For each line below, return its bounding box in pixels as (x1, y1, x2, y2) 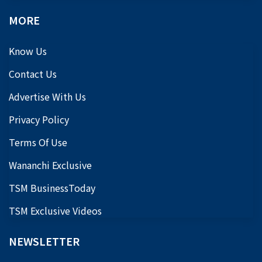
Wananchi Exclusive (9, 157, 92, 172)
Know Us (9, 43, 47, 58)
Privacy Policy (9, 112, 69, 126)
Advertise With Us (9, 89, 86, 104)
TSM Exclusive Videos (9, 203, 102, 218)
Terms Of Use (9, 135, 67, 149)
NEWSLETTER (9, 233, 80, 249)
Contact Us (9, 66, 57, 81)
